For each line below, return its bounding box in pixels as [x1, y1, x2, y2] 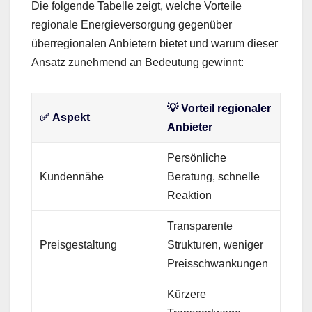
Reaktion [167, 189, 212, 201]
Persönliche [167, 151, 227, 164]
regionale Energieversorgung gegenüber [31, 18, 232, 31]
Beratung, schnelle [167, 170, 260, 182]
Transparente [167, 219, 233, 232]
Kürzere [167, 288, 207, 300]
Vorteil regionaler [181, 102, 272, 114]
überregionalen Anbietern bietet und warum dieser [31, 37, 278, 49]
